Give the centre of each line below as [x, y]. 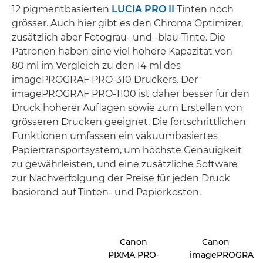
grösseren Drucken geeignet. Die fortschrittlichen [129, 122]
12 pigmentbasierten [62, 9]
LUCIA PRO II [143, 9]
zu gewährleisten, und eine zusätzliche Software [125, 164]
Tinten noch [204, 9]
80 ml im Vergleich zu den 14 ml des [96, 65]
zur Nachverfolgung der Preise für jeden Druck [121, 178]
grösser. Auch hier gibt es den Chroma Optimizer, [127, 23]
